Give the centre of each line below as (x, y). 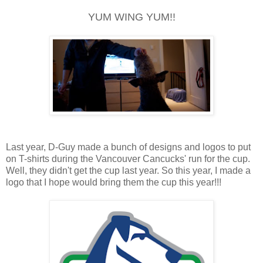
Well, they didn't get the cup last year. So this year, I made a (128, 170)
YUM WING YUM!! (131, 17)
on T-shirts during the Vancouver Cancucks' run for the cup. (128, 159)
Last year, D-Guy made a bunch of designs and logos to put (128, 147)
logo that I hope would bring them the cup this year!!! (114, 182)
